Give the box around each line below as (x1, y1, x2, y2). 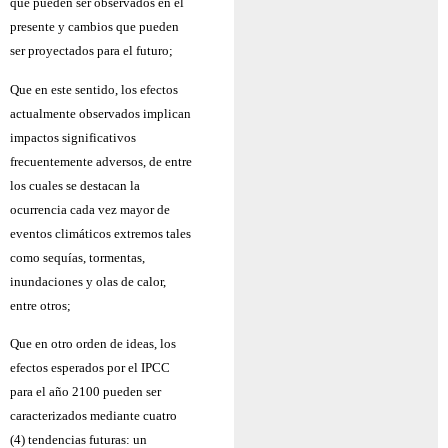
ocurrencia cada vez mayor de (10, 201, 170, 217)
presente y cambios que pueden (10, 19, 179, 35)
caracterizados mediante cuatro (10, 407, 177, 423)
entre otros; (10, 297, 71, 313)
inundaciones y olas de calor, (10, 273, 166, 289)
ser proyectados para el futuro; (10, 43, 173, 59)
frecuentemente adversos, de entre (10, 153, 192, 169)
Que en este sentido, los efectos (10, 81, 178, 97)
